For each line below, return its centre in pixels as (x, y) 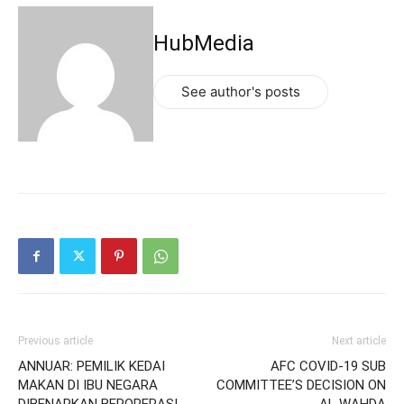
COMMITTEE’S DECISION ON (301, 386)
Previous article (55, 341)
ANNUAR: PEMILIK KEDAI (92, 367)
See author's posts (241, 91)
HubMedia (204, 43)
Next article (359, 341)
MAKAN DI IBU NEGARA (88, 386)
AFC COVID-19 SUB (328, 367)
